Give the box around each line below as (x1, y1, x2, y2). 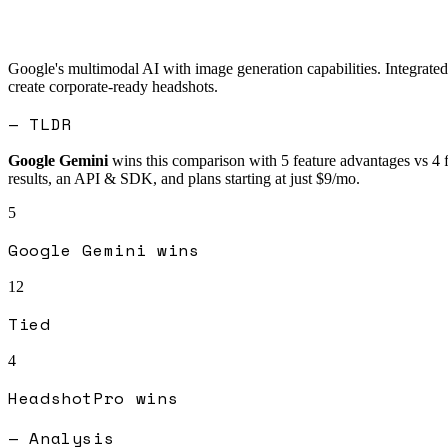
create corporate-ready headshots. (8, 77, 218, 95)
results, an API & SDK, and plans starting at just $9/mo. (8, 169, 360, 187)
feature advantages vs (289, 151, 428, 169)
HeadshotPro (8, 385, 126, 410)
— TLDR (8, 111, 72, 136)
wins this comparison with (108, 151, 277, 169)
